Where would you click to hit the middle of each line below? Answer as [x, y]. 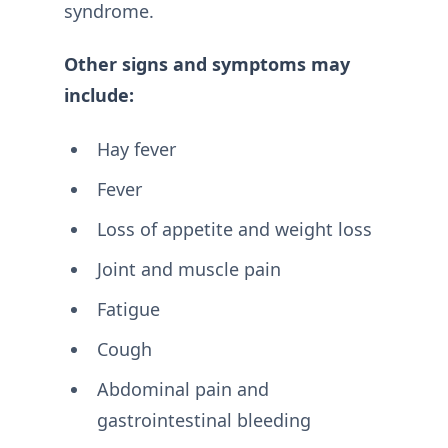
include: [99, 95]
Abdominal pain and [182, 388]
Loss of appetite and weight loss [234, 228]
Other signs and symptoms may [207, 64]
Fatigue [128, 308]
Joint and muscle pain [188, 268]
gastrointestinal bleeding [203, 419]
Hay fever [136, 148]
